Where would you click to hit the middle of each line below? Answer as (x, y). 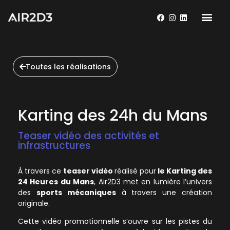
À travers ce (41, 171)
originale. (34, 203)
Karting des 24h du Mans (113, 116)
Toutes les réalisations (68, 67)
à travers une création (164, 193)
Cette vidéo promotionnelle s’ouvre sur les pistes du (115, 222)
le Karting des (184, 171)
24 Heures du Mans (56, 182)
